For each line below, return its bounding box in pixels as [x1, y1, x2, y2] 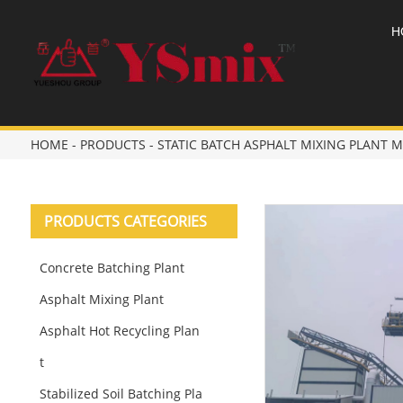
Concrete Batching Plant [39, 259, 184, 276]
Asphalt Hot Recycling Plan [39, 322, 200, 339]
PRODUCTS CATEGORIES [43, 211, 207, 231]
